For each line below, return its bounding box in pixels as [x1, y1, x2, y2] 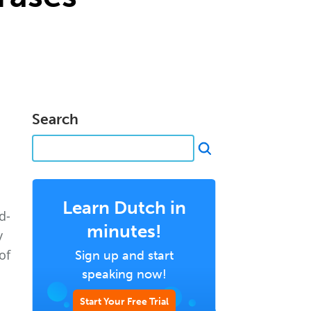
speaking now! [81, 267, 167, 282]
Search [32, 110, 78, 128]
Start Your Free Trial [79, 296, 169, 308]
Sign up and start [74, 248, 174, 263]
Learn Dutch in [62, 197, 186, 219]
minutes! [86, 221, 162, 242]
